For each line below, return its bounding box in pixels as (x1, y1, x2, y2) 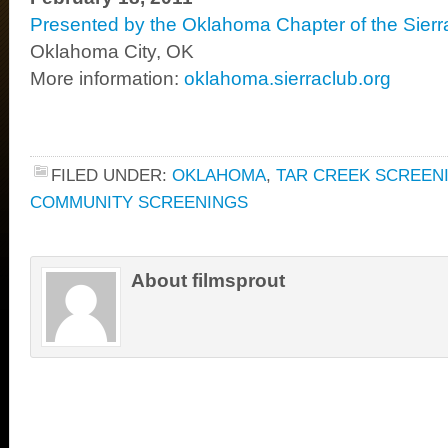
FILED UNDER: (51, 165, 172, 185)
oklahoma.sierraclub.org (184, 68, 391, 89)
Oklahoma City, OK (30, 41, 194, 62)
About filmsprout (131, 270, 285, 291)
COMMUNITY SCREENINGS (30, 192, 248, 212)
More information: (30, 68, 184, 89)
